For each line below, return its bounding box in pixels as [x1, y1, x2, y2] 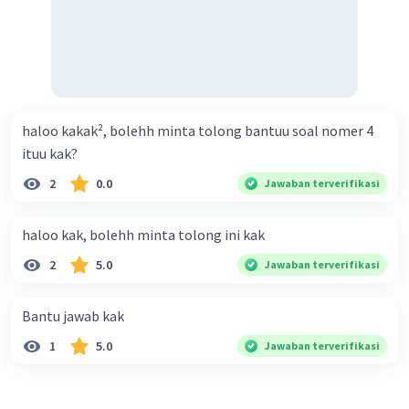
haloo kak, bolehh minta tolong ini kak [22, 225, 265, 245]
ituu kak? [22, 144, 78, 163]
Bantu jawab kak [22, 307, 124, 326]
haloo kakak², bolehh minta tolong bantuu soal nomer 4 [22, 121, 373, 141]
